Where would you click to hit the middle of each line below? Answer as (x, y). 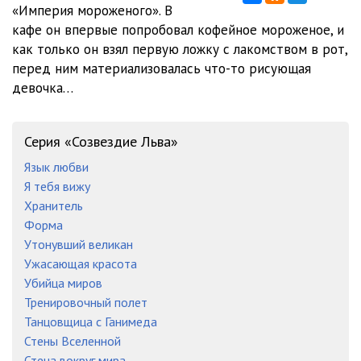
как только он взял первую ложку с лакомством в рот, (180, 49)
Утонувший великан (79, 244)
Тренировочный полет (86, 302)
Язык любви (56, 167)
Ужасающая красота (81, 263)
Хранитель (54, 205)
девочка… (43, 88)
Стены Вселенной (73, 341)
